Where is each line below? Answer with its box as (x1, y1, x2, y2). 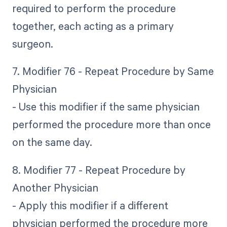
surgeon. (12, 36, 53, 51)
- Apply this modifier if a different (12, 198, 168, 212)
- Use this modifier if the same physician (12, 99, 200, 114)
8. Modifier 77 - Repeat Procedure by (12, 162, 185, 177)
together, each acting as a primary (12, 19, 174, 33)
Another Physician (12, 180, 98, 195)
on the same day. (12, 135, 92, 149)
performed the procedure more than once (12, 117, 211, 132)
